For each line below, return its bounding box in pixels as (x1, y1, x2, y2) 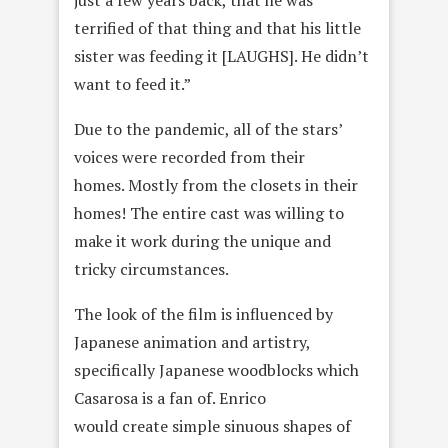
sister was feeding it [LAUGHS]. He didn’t (74, 45, 369, 68)
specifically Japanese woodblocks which (74, 359, 359, 382)
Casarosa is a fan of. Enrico (74, 387, 266, 410)
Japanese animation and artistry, (74, 331, 311, 354)
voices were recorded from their (74, 146, 305, 169)
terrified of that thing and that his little (74, 17, 361, 40)
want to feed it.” (74, 73, 191, 96)
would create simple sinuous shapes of (74, 415, 351, 438)
